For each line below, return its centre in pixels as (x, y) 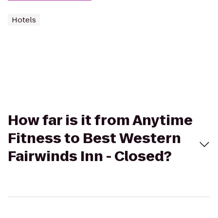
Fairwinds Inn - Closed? (90, 156)
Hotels (24, 20)
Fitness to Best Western (94, 138)
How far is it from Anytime (100, 120)
